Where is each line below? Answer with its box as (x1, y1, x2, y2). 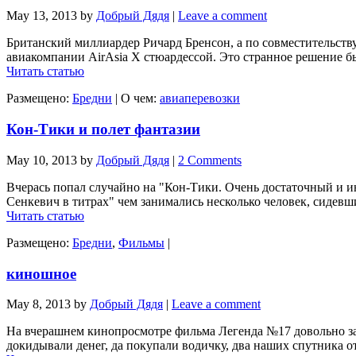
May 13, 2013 (6, 9, 77, 23)
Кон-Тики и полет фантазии (6, 121, 200, 138)
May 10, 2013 (6, 153, 77, 167)
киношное (6, 265, 76, 282)
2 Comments (178, 153, 242, 167)
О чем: (121, 91, 160, 106)
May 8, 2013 (6, 297, 71, 311)
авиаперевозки (160, 91, 240, 106)
